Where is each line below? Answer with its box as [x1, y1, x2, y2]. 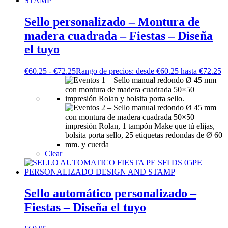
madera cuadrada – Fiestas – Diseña [24, 28, 213, 42]
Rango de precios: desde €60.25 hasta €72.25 [76, 66, 221, 75]
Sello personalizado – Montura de [24, 15, 200, 28]
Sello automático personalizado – [24, 186, 196, 200]
